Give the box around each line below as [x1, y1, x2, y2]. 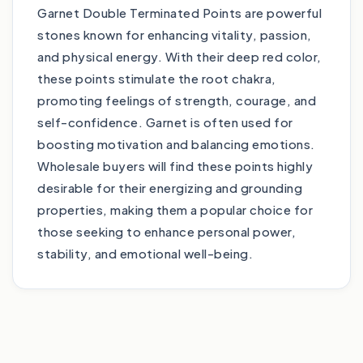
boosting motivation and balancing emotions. [37, 136, 315, 152]
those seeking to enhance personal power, [37, 224, 296, 239]
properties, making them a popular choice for [37, 202, 313, 217]
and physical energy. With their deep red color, [37, 49, 322, 64]
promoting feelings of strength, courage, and [37, 92, 316, 108]
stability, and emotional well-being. [37, 246, 253, 261]
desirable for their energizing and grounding [37, 180, 302, 195]
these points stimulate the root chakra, [37, 70, 276, 86]
